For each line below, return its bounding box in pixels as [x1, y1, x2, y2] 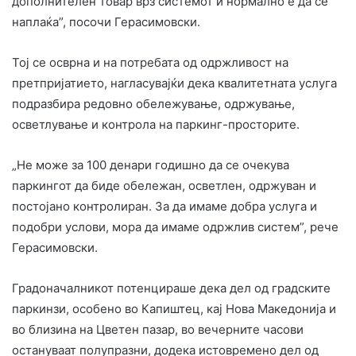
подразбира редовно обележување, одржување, [12, 96, 295, 112]
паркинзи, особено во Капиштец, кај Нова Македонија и [12, 301, 336, 317]
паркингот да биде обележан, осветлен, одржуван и [12, 178, 316, 194]
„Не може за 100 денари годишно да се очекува [12, 157, 289, 173]
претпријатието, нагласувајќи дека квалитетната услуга [12, 75, 337, 91]
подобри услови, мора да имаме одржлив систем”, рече [12, 219, 339, 235]
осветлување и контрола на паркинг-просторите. [12, 117, 300, 133]
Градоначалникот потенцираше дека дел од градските [12, 281, 331, 296]
